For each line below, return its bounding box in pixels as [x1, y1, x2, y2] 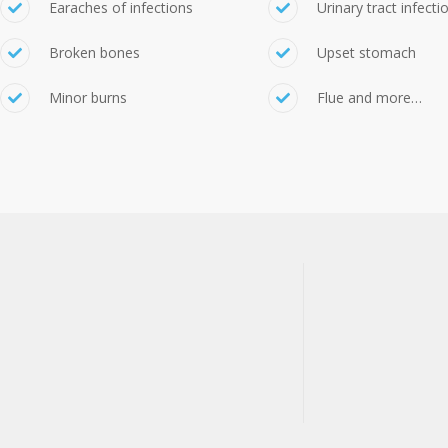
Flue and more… [316, 88, 422, 107]
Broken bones [49, 43, 140, 62]
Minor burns [49, 88, 127, 107]
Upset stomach [316, 43, 416, 62]
